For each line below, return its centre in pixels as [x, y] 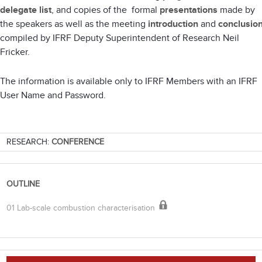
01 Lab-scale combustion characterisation [82, 208]
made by [236, 10]
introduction [173, 24]
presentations [189, 10]
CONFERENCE [78, 142]
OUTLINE [23, 184]
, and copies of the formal [106, 10]
